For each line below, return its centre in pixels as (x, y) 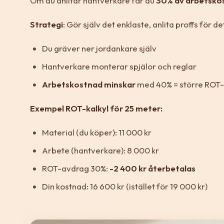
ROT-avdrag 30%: (76, 168)
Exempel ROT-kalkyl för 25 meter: (96, 108)
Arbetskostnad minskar (89, 84)
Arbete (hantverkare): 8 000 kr (100, 150)
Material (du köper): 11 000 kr (97, 132)
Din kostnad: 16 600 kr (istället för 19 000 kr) (125, 186)
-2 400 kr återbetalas (152, 168)
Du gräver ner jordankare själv (99, 48)
